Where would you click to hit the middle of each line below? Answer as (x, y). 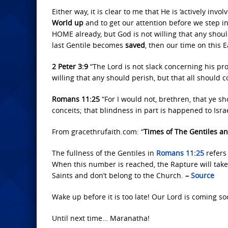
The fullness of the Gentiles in (104, 153)
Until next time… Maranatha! (101, 218)
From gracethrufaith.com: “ (98, 132)
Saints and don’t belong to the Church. (119, 175)
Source (203, 175)
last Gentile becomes (89, 45)
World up (68, 23)
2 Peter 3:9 (71, 66)
